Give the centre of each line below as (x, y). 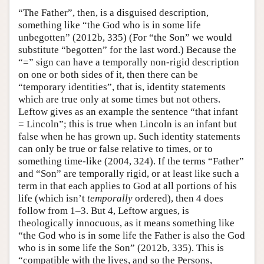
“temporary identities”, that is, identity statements (122, 87)
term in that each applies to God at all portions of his (128, 186)
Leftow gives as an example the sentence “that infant (128, 111)
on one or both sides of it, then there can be (108, 74)
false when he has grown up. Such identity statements (129, 136)
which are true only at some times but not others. (119, 99)
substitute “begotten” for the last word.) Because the (127, 49)
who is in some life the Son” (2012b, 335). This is (121, 247)
